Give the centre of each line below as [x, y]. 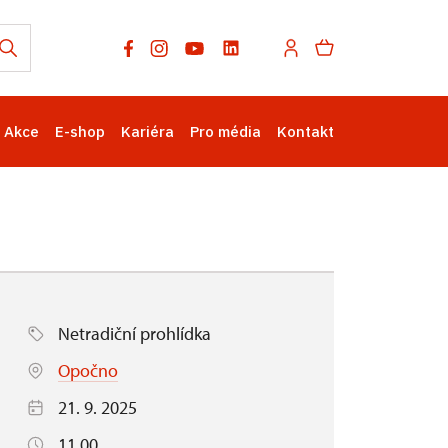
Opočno [88, 370]
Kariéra [147, 131]
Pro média [225, 131]
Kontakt [305, 131]
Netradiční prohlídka [134, 333]
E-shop [80, 131]
